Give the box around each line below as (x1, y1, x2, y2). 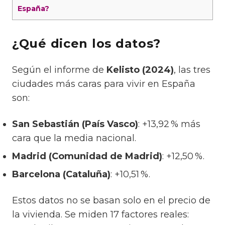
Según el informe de (12, 64, 106, 76)
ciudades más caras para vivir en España (12, 78, 195, 90)
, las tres (174, 64, 210, 76)
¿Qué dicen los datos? (12, 36, 161, 51)
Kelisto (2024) (106, 64, 174, 76)
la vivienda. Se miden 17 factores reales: (12, 209, 189, 220)
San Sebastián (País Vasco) (12, 119, 138, 130)
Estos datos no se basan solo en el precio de (12, 195, 210, 206)
